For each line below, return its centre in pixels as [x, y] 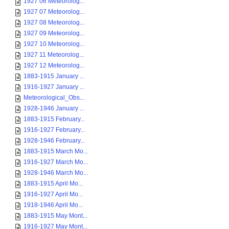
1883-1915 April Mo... [53, 184]
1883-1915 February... [54, 119]
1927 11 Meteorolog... [54, 55]
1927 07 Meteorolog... [54, 12]
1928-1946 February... [54, 141]
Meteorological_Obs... [54, 98]
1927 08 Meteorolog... [54, 22]
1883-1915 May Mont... [55, 216]
